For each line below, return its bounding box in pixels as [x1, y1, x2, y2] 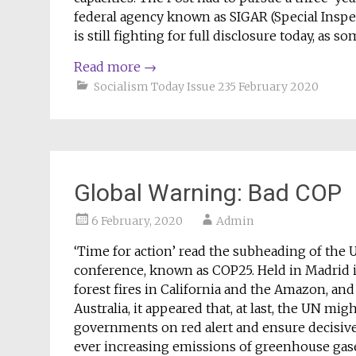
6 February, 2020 [91, 214, 183, 228]
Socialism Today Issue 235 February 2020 [94, 79, 319, 94]
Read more [74, 59, 144, 75]
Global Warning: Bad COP [74, 179, 342, 207]
